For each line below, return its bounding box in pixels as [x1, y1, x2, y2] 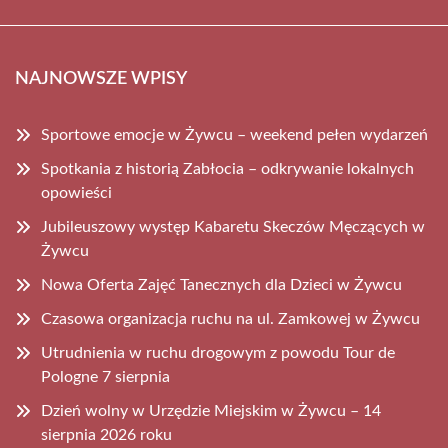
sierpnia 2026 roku [41, 427, 172, 443]
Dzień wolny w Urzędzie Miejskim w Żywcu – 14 [41, 403, 381, 419]
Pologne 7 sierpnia [41, 369, 170, 385]
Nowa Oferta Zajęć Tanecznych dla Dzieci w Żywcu [41, 277, 402, 293]
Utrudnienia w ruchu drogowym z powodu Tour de [41, 345, 395, 361]
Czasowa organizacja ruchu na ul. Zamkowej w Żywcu [41, 311, 420, 327]
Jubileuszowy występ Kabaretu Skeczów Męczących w [41, 219, 425, 235]
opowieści [41, 185, 112, 201]
